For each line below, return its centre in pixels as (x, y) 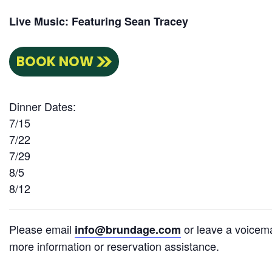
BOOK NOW (55, 62)
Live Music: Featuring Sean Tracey (99, 22)
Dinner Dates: (42, 107)
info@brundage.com (128, 230)
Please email (42, 229)
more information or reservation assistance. (114, 246)
